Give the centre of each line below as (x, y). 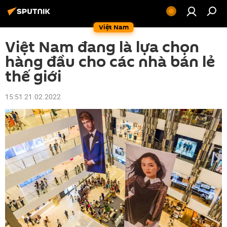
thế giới (33, 77)
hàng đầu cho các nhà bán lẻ (110, 62)
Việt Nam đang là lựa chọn (102, 47)
